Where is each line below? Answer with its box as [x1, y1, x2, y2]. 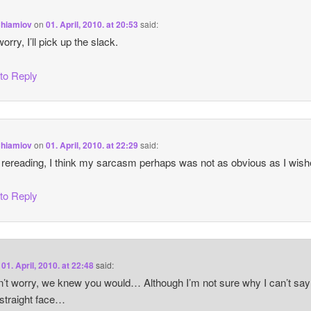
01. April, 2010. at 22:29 [46, 138, 139, 151]
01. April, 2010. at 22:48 [1, 259, 94, 272]
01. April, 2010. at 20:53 [46, 18, 139, 31]
